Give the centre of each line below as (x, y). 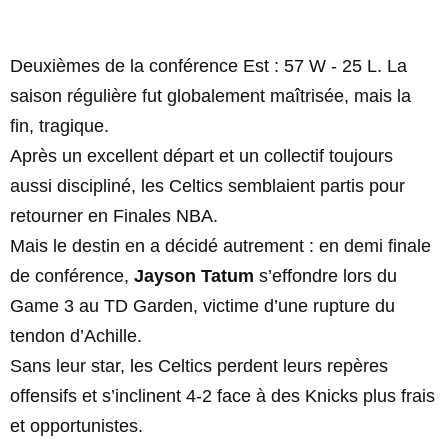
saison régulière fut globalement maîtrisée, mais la (210, 96)
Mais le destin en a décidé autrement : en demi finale (220, 246)
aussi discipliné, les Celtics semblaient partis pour (207, 186)
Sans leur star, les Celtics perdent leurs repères (199, 366)
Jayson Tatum (194, 276)
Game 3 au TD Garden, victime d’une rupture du (202, 306)
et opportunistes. (76, 426)
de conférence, (72, 276)
